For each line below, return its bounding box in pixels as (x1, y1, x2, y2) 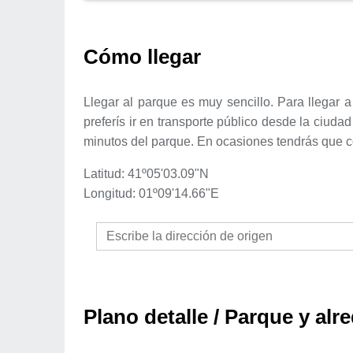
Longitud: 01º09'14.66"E (84, 186, 219, 200)
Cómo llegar (84, 45, 201, 68)
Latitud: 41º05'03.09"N (84, 166, 209, 180)
